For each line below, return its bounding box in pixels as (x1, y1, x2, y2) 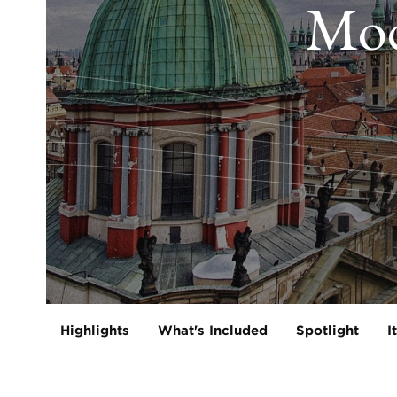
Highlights (60, 322, 129, 339)
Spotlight (296, 322, 359, 339)
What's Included (158, 322, 268, 339)
